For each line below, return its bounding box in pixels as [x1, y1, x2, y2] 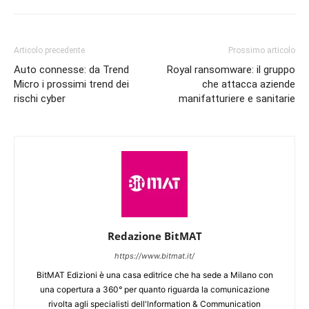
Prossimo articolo [228, 46, 295, 56]
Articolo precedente [14, 46, 85, 56]
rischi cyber [14, 92, 66, 106]
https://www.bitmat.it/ [114, 251, 195, 261]
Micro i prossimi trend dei [14, 78, 129, 91]
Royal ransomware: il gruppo [167, 63, 295, 77]
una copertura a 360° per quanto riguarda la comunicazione [39, 284, 270, 295]
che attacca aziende [202, 78, 295, 91]
